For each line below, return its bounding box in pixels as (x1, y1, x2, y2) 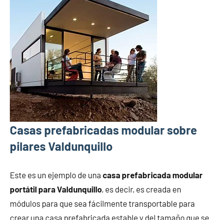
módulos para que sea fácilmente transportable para (10, 198, 195, 208)
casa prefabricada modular (103, 169, 203, 180)
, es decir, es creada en (102, 184, 181, 194)
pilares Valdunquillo (10, 138, 112, 153)
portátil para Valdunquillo (10, 184, 102, 194)
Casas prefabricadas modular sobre (10, 122, 197, 137)
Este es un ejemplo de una (10, 169, 103, 180)
